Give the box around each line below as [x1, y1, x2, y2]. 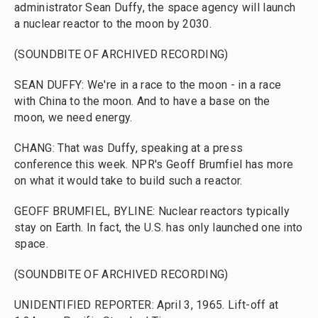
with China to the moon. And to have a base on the [14, 94, 270, 108]
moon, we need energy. [14, 111, 133, 124]
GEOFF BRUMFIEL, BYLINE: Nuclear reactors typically [14, 204, 290, 218]
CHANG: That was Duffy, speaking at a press [14, 141, 243, 155]
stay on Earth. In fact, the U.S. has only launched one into [14, 221, 303, 234]
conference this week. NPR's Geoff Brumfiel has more [14, 158, 294, 171]
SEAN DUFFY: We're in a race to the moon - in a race [14, 78, 282, 92]
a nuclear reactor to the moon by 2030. [14, 17, 212, 31]
